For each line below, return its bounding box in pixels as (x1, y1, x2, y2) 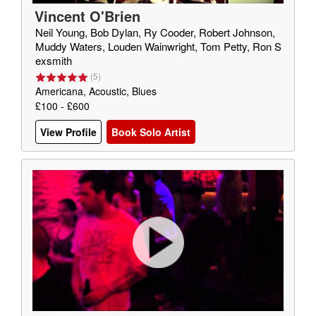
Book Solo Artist (111, 125, 190, 140)
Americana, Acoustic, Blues (35, 84, 157, 98)
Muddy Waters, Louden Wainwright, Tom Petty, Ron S (35, 39, 281, 54)
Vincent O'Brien (35, 6, 140, 26)
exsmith (35, 53, 72, 68)
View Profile (40, 125, 97, 140)
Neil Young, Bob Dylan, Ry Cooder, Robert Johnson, (35, 25, 275, 39)
